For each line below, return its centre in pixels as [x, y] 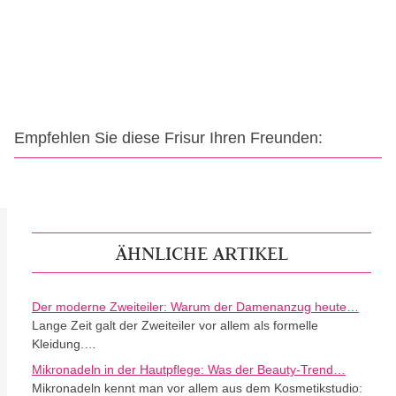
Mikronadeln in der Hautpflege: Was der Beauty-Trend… [189, 369]
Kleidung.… [64, 344]
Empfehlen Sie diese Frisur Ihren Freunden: [168, 138]
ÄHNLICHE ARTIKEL [202, 253]
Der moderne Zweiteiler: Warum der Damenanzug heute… [195, 307]
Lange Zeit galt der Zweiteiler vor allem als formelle [175, 325]
